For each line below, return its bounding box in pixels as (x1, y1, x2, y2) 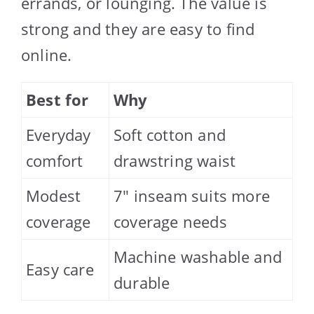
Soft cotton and (114, 123, 226, 145)
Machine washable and (114, 245, 282, 267)
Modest (26, 184, 81, 206)
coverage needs (114, 210, 227, 232)
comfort (26, 149, 83, 171)
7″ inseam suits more (114, 184, 270, 206)
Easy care (26, 258, 94, 280)
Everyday (26, 123, 91, 145)
